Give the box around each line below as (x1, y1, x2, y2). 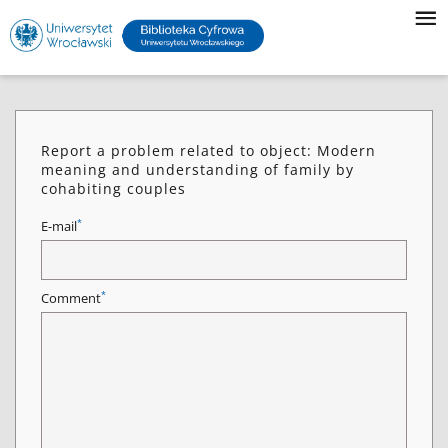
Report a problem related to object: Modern (41, 141, 376, 160)
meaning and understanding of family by (41, 160, 354, 179)
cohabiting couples (41, 179, 186, 198)
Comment (41, 290, 101, 307)
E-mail (41, 218, 77, 235)
